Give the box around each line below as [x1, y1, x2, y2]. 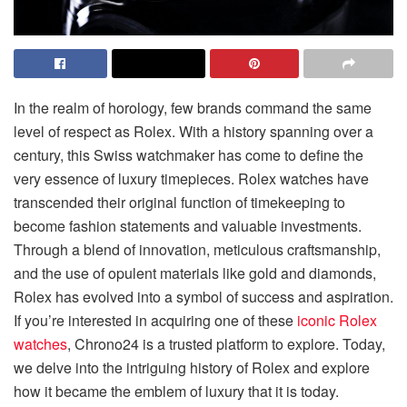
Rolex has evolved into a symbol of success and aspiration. [14, 285, 393, 307]
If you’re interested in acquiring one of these [14, 309, 297, 331]
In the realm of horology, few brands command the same [14, 96, 372, 118]
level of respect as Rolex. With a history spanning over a [14, 120, 373, 142]
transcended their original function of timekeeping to [14, 191, 345, 213]
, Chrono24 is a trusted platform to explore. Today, [67, 333, 385, 354]
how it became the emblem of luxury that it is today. [14, 380, 339, 402]
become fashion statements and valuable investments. [14, 214, 362, 236]
